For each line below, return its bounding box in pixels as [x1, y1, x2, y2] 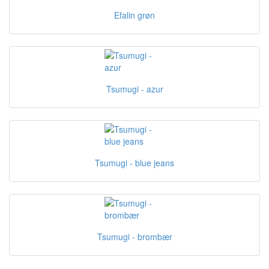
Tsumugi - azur [106, 83, 163, 95]
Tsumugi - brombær [97, 231, 172, 243]
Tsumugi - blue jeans [95, 157, 174, 169]
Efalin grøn [114, 9, 155, 21]
